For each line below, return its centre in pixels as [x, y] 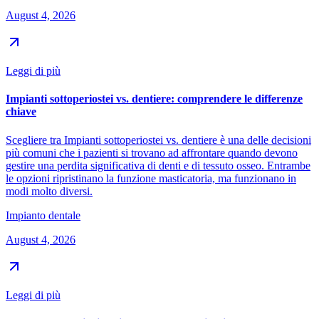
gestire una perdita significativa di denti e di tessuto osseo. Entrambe [158, 165]
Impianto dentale [43, 215]
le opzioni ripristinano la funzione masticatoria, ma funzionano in [151, 178]
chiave [21, 112]
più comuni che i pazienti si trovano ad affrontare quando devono [152, 152]
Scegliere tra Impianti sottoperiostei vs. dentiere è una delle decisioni [158, 140]
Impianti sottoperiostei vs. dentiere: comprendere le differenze [154, 99]
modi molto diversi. [49, 191]
